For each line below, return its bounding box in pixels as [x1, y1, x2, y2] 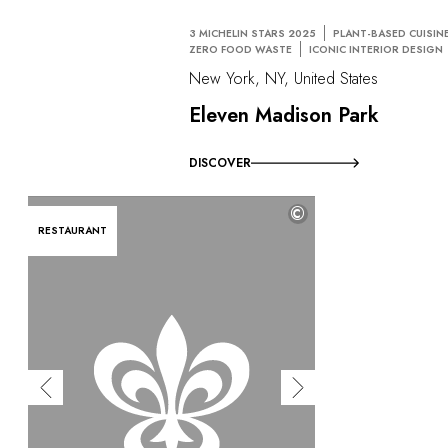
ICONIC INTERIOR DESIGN [309, 41, 444, 57]
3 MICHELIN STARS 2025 [189, 25, 317, 41]
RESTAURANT [38, 222, 107, 238]
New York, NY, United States [189, 66, 379, 90]
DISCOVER [189, 153, 252, 172]
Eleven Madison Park [189, 100, 380, 130]
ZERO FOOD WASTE [189, 41, 293, 57]
